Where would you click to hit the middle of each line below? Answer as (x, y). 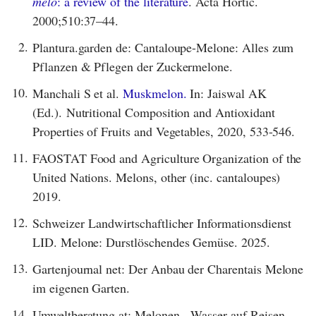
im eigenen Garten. (81, 287)
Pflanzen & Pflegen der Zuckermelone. (133, 66)
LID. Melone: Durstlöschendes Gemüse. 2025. (151, 242)
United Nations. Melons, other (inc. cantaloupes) (157, 177)
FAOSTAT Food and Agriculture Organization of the (167, 158)
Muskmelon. (155, 93)
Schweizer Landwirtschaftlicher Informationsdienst (162, 223)
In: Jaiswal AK (226, 93)
